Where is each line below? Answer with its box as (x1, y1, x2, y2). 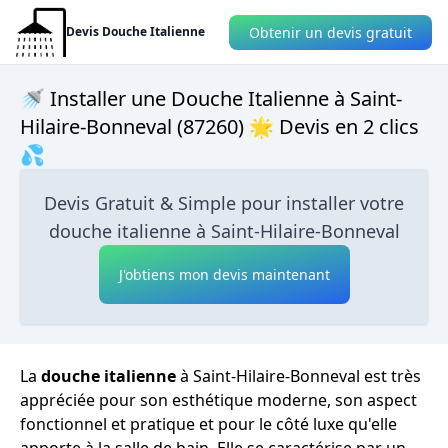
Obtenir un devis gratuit (249, 22, 412, 42)
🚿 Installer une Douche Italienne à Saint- (20, 85, 402, 112)
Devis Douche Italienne (66, 23, 205, 40)
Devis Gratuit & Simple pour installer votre (44, 191, 404, 215)
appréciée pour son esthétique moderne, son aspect (20, 389, 417, 411)
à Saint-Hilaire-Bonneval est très (176, 365, 421, 387)
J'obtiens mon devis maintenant (118, 265, 330, 284)
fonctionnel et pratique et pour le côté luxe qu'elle (20, 413, 397, 435)
